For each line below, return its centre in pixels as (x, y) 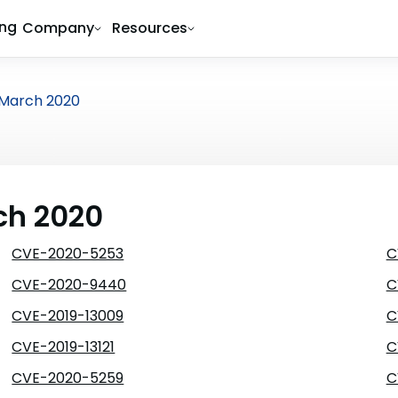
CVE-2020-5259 (68, 378)
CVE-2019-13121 (64, 347)
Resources (150, 28)
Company (58, 28)
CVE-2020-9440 (69, 285)
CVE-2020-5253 (68, 254)
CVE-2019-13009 (68, 316)
